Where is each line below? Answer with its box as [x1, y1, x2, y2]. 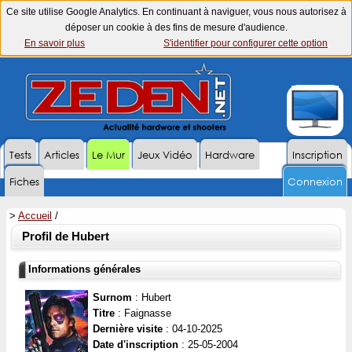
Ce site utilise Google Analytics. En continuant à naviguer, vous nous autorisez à [5, 6, 346, 17]
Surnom [93, 291, 132, 303]
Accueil [18, 210, 52, 222]
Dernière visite [93, 323, 163, 335]
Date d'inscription [93, 339, 178, 350]
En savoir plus [24, 38, 85, 49]
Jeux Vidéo [137, 148, 192, 162]
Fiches [9, 175, 39, 189]
